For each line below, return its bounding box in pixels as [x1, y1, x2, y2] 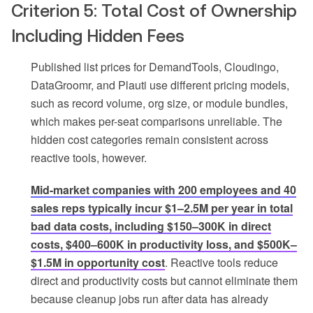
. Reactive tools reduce [165, 254, 278, 270]
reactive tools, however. [31, 149, 147, 166]
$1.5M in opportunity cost [31, 254, 165, 270]
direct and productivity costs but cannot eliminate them [31, 272, 298, 289]
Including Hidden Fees [11, 25, 184, 45]
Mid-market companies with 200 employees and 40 [31, 181, 296, 198]
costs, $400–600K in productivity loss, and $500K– [31, 235, 297, 252]
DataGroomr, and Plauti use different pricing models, [31, 76, 289, 93]
